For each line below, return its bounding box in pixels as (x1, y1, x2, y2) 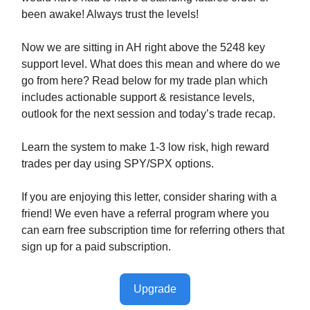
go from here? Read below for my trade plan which (21, 75, 268, 87)
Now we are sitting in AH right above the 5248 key (21, 42, 265, 54)
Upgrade (134, 283, 176, 295)
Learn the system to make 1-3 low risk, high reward (21, 141, 269, 154)
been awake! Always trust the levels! (21, 8, 199, 21)
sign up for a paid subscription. (21, 241, 171, 253)
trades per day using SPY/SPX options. (21, 158, 214, 170)
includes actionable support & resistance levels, (21, 91, 255, 104)
